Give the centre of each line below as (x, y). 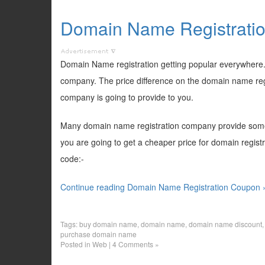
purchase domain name (98, 234)
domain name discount (225, 224)
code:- (72, 159)
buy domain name (108, 224)
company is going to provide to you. (127, 97)
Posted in (76, 244)
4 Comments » (136, 244)
